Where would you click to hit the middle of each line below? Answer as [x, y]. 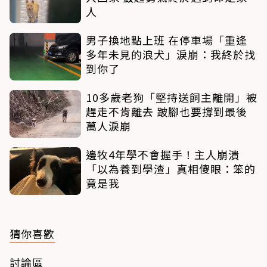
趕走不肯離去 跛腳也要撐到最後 [167, 111]
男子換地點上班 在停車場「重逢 [167, 40]
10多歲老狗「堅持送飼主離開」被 [172, 97]
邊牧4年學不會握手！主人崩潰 [163, 154]
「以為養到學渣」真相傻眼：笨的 [171, 168]
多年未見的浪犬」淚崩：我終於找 [171, 54]
